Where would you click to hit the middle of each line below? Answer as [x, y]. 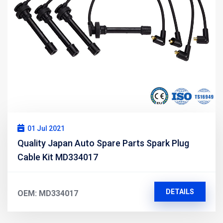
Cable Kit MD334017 [58, 157]
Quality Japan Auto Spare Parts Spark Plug [103, 143]
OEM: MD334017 [48, 193]
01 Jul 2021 [46, 128]
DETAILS [180, 191]
